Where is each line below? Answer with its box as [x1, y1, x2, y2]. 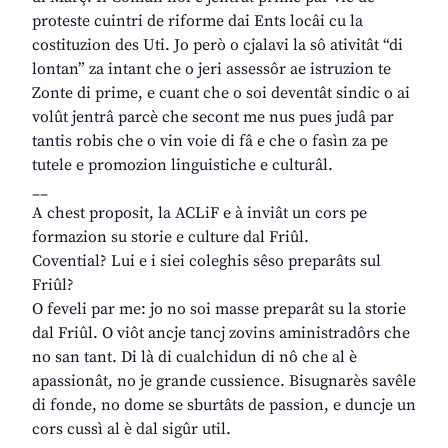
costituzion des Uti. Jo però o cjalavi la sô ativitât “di [32, 35, 403, 56]
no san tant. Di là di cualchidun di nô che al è [32, 347, 357, 368]
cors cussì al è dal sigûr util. [32, 419, 231, 440]
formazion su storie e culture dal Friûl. [32, 227, 309, 248]
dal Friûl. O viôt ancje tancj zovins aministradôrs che [32, 323, 410, 344]
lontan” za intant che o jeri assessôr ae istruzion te [32, 59, 391, 80]
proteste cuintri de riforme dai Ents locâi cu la [32, 11, 363, 32]
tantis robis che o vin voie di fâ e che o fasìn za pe [32, 131, 388, 152]
